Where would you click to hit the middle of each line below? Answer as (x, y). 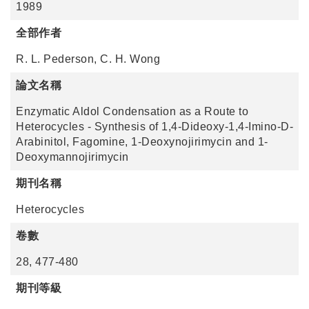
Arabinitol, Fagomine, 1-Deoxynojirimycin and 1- (142, 142)
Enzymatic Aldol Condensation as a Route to (132, 111)
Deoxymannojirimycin (72, 157)
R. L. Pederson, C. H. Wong (88, 59)
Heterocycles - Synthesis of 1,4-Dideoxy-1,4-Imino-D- (154, 127)
